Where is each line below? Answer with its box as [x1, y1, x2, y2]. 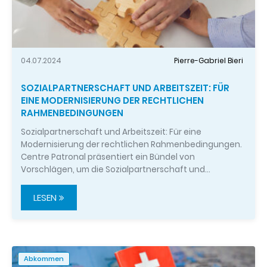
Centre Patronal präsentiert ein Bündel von [21, 151, 195, 163]
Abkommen [24, 254, 64, 264]
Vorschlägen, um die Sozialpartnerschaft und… [21, 164, 210, 176]
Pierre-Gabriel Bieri [174, 55, 243, 66]
